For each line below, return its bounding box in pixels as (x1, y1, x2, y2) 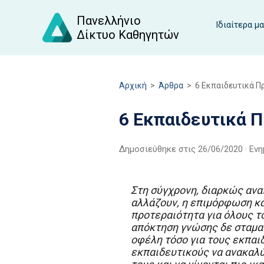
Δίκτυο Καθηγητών (77, 28, 180, 42)
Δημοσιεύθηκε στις (119, 144, 198, 154)
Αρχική (119, 81, 147, 90)
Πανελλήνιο (77, 14, 141, 28)
